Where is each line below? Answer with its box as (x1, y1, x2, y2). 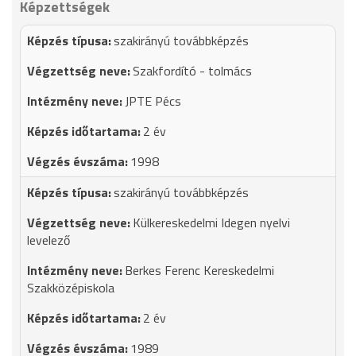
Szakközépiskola (27, 278, 114, 297)
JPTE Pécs (125, 91, 181, 110)
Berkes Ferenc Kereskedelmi (125, 261, 274, 280)
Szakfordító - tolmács (133, 61, 252, 80)
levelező (27, 230, 70, 250)
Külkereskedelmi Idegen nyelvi (133, 213, 290, 232)
